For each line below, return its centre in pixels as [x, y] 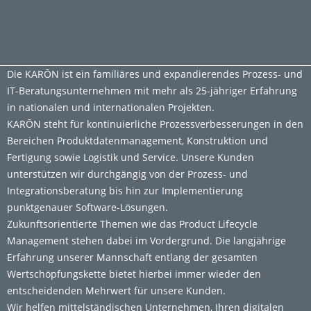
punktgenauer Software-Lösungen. [87, 208]
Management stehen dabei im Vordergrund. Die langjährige [146, 241]
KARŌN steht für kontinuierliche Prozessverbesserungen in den [155, 124]
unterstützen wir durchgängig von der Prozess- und [127, 174]
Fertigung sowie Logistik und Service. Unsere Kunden [131, 158]
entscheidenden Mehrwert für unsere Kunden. [116, 291]
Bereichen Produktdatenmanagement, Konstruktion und [137, 141]
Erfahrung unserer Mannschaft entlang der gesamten [132, 258]
